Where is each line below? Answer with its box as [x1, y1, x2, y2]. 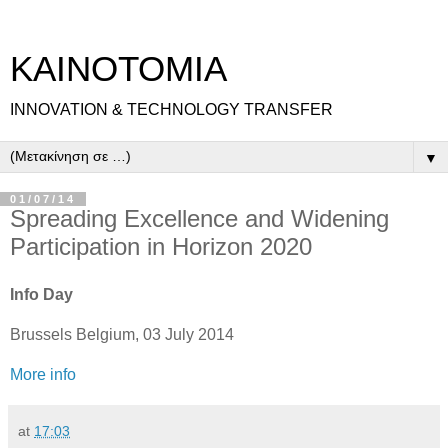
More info [10, 365, 76, 383]
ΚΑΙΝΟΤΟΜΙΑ [10, 50, 227, 88]
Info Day [10, 285, 73, 303]
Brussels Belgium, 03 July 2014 [10, 325, 234, 343]
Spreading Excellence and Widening [10, 205, 389, 232]
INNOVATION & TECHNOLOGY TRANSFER [10, 101, 333, 118]
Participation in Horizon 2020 [10, 233, 312, 260]
